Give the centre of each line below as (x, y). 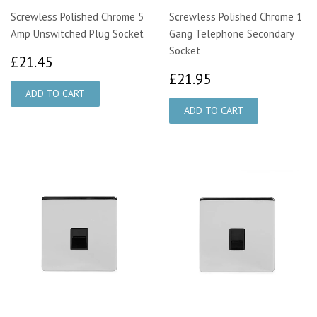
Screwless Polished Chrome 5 (77, 17)
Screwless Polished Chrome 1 (236, 17)
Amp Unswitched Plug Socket (77, 34)
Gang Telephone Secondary (231, 34)
